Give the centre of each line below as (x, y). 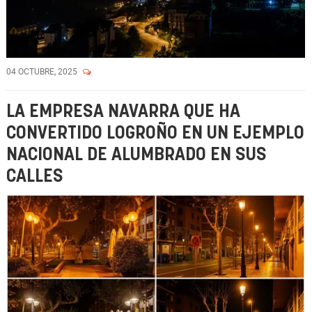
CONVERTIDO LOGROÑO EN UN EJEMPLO (155, 133)
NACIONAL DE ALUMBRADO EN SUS (136, 155)
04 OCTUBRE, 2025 (43, 72)
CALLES (35, 177)
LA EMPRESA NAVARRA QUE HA (123, 112)
